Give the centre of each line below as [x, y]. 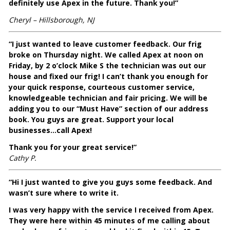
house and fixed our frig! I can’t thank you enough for [109, 76]
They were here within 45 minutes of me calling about [110, 221]
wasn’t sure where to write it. [64, 193]
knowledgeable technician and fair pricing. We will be [108, 98]
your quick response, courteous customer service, [102, 87]
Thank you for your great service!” [73, 147]
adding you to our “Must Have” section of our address [109, 109]
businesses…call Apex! [51, 130]
